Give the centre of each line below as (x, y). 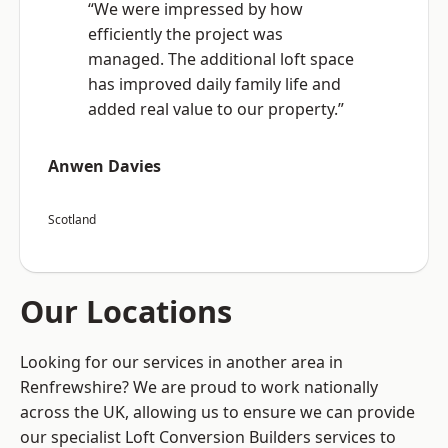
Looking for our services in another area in (181, 362)
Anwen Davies (104, 166)
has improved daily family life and (214, 84)
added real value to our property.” (216, 109)
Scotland (72, 220)
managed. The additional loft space (221, 59)
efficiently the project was (185, 34)
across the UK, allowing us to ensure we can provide (217, 412)
